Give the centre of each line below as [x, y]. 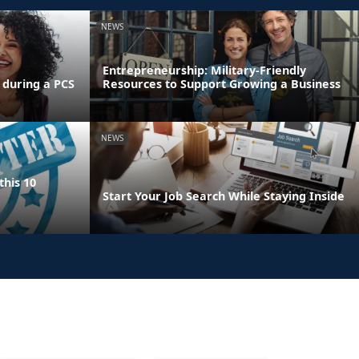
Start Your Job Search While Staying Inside [224, 196]
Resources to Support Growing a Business [222, 84]
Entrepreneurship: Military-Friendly [204, 71]
